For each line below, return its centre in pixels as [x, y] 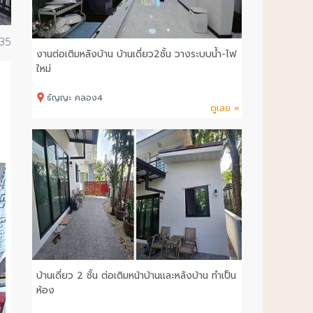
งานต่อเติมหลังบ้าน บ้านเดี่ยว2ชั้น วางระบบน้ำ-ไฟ [136, 54]
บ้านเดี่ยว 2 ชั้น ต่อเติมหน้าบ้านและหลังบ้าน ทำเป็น [136, 276]
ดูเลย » [225, 108]
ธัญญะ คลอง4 [75, 97]
